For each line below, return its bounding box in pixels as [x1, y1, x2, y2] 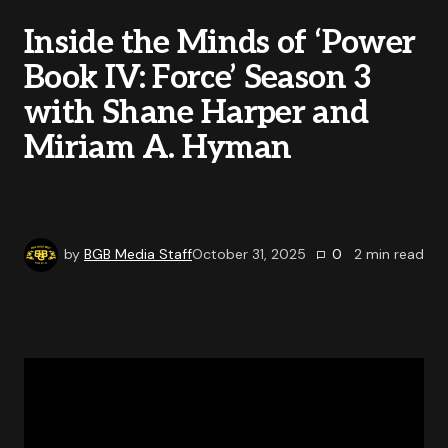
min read [366, 245, 424, 263]
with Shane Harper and [24, 94, 369, 132]
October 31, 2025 [192, 244, 306, 263]
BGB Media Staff [84, 244, 192, 263]
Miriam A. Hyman [24, 129, 292, 167]
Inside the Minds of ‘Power [24, 24, 416, 62]
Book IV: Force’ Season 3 [24, 59, 372, 97]
